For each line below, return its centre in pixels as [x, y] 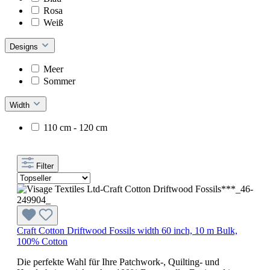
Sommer [59, 81]
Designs [25, 46]
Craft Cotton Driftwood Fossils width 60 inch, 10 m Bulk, [127, 230]
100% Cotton [42, 241]
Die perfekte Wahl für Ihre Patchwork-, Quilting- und [118, 262]
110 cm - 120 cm [75, 127]
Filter [45, 166]
